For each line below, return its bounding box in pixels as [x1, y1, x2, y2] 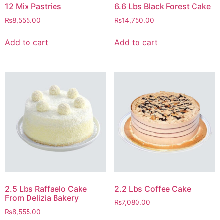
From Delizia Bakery [5, 193, 79, 203]
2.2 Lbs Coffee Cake [114, 184, 191, 194]
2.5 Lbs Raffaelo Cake [5, 184, 87, 194]
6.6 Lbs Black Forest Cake [114, 1, 211, 12]
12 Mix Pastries [5, 1, 61, 12]
